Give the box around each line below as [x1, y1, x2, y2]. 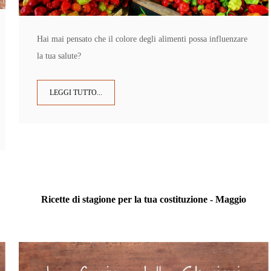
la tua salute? [36, 51, 81, 61]
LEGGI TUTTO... [49, 88, 102, 97]
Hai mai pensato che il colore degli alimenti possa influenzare [36, 34, 247, 44]
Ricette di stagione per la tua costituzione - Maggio [41, 194, 247, 206]
